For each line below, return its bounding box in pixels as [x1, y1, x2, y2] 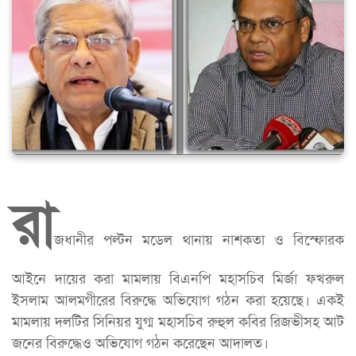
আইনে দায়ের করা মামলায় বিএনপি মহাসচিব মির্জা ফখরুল [12, 269, 344, 288]
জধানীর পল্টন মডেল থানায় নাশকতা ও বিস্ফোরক [54, 230, 344, 249]
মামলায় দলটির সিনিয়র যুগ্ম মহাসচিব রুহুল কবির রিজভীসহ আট [12, 312, 344, 331]
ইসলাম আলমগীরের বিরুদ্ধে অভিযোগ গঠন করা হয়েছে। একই [12, 291, 344, 309]
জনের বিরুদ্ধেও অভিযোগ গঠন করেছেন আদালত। [12, 334, 269, 352]
